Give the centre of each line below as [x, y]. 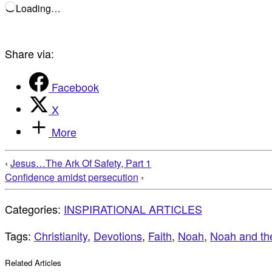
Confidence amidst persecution [72, 177]
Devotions [118, 236]
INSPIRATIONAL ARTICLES [133, 209]
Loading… [38, 8]
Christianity [61, 236]
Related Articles [33, 263]
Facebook [75, 87]
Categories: [34, 209]
